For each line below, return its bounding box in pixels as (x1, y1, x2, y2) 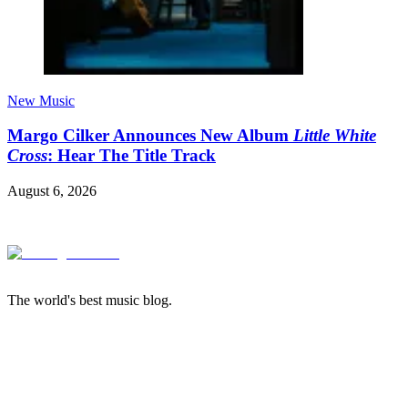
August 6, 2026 (7, 183, 97, 199)
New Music (7, 92, 75, 108)
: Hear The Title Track (47, 146, 216, 166)
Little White (293, 126, 376, 146)
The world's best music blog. (7, 292, 172, 309)
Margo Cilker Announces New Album (7, 126, 293, 146)
